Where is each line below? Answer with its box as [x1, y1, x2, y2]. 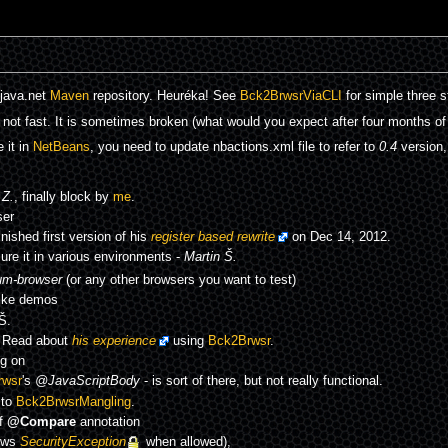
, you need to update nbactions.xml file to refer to [89, 140, 379, 155]
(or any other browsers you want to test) [61, 273, 296, 288]
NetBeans [32, 140, 90, 155]
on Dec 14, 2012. [287, 230, 391, 245]
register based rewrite [150, 230, 275, 245]
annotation [75, 415, 140, 430]
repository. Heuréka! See [88, 89, 240, 104]
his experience [71, 333, 156, 348]
